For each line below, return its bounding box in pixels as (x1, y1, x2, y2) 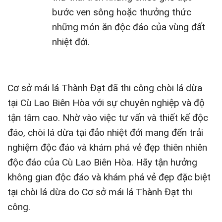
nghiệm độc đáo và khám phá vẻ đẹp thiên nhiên (7, 141, 207, 153)
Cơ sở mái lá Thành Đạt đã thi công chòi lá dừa (7, 82, 202, 94)
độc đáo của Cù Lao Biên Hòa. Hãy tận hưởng (7, 156, 197, 168)
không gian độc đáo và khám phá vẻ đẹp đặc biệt (7, 171, 211, 183)
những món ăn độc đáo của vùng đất (52, 21, 205, 33)
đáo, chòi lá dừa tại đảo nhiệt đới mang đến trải (7, 126, 203, 138)
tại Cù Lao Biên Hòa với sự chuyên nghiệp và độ (7, 97, 205, 109)
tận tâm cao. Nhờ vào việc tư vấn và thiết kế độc (7, 111, 208, 123)
